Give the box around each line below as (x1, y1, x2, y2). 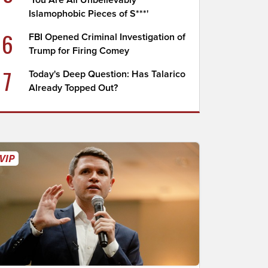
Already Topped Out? (29, 82, 118, 94)
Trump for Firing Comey (29, 45, 130, 57)
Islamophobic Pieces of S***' (29, 8, 149, 20)
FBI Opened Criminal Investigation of (29, 31, 186, 43)
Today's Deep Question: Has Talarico (29, 68, 186, 80)
